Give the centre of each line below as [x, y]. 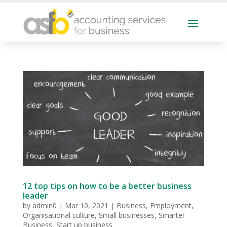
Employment [171, 205]
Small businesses [126, 215]
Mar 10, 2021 [86, 205]
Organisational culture [59, 215]
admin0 [44, 205]
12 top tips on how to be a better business [107, 186]
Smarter [172, 215]
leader [35, 195]
